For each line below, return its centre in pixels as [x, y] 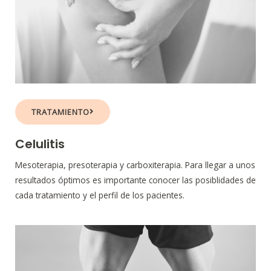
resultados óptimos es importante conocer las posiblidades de [135, 180]
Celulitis [40, 144]
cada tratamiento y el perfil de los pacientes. [101, 195]
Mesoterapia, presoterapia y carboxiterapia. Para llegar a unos [135, 165]
